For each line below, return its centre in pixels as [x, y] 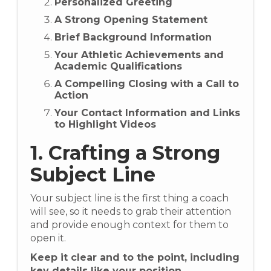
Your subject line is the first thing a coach [129, 198]
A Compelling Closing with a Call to [147, 84]
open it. [48, 238]
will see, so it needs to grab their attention [131, 212]
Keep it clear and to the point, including [135, 258]
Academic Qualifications [118, 67]
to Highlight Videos [105, 125]
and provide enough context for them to [129, 225]
